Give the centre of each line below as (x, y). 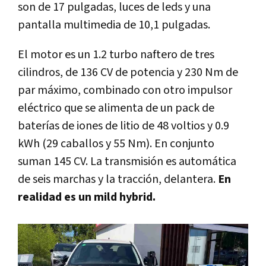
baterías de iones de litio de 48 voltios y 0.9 (123, 126)
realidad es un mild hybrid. (87, 197)
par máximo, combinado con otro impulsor (125, 91)
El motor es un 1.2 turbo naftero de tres (116, 55)
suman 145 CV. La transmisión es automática (127, 162)
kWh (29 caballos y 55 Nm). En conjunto (116, 144)
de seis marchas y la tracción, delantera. (118, 180)
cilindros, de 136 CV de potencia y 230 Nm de (128, 73)
